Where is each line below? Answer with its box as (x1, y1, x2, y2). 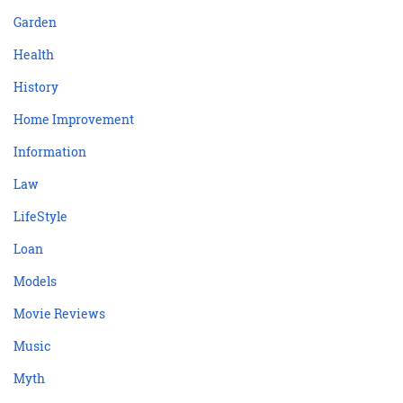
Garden (13, 13, 57, 31)
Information (13, 142, 86, 160)
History (13, 77, 58, 95)
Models (13, 272, 57, 290)
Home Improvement (13, 110, 134, 128)
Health (13, 45, 54, 63)
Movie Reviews (13, 304, 105, 322)
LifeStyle (13, 207, 67, 225)
